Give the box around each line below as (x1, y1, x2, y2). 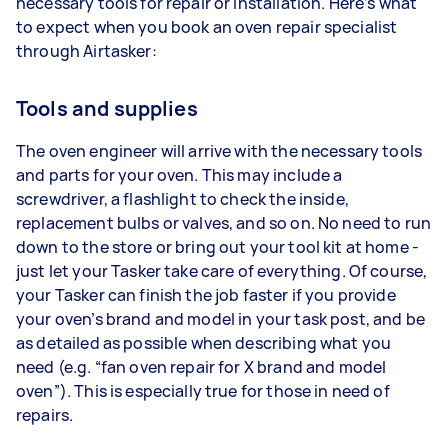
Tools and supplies (16, 95, 198, 122)
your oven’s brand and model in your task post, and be (16, 308, 425, 330)
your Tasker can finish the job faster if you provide (16, 284, 396, 306)
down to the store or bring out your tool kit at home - (16, 236, 420, 258)
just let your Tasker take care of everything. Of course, (16, 260, 428, 282)
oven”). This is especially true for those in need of (16, 380, 390, 402)
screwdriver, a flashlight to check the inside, (16, 188, 349, 210)
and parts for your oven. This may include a (16, 164, 343, 186)
